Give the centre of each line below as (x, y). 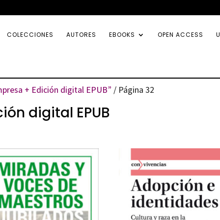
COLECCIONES (30, 35)
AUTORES (81, 35)
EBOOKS (122, 35)
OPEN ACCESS (180, 35)
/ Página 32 (133, 90)
